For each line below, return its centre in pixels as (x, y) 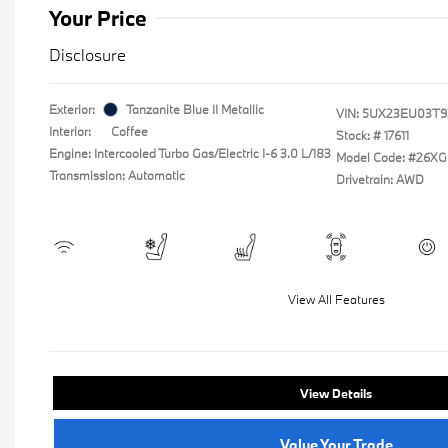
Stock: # (358, 135)
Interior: (70, 131)
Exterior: (72, 109)
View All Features (336, 299)
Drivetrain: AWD (380, 179)
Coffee (129, 131)
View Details (336, 393)
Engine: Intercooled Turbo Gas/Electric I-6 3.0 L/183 (190, 153)
